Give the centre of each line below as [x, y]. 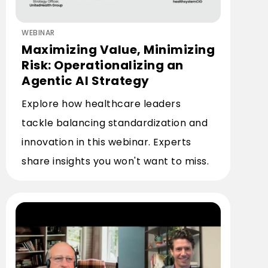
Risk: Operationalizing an [103, 65]
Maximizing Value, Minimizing [118, 50]
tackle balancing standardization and [115, 123]
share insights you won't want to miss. [115, 161]
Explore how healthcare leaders [101, 104]
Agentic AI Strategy [86, 81]
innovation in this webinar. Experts [106, 142]
